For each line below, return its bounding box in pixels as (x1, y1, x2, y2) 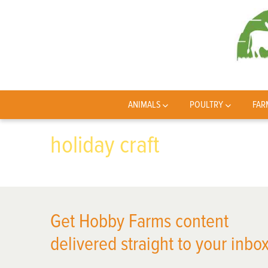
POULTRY (190, 99, 224, 111)
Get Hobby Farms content (50, 210, 229, 233)
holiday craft (50, 130, 160, 160)
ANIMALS (127, 99, 161, 111)
